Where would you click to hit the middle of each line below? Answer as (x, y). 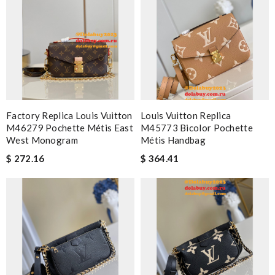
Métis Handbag (173, 140)
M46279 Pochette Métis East (70, 127)
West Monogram (42, 140)
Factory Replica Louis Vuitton (69, 115)
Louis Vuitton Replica (186, 115)
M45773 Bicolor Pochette (197, 127)
